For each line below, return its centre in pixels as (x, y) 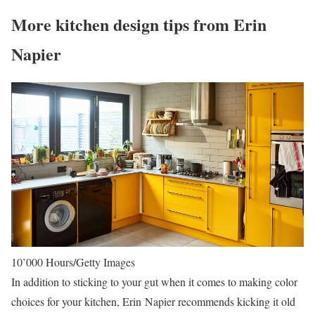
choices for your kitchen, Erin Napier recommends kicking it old (153, 301)
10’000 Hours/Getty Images (73, 262)
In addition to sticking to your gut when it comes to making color (154, 282)
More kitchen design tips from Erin (139, 24)
